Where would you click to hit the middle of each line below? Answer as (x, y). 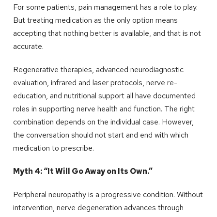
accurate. (28, 46)
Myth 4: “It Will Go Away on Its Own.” (83, 171)
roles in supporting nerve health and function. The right (104, 108)
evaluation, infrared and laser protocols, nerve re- (95, 82)
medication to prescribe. (53, 148)
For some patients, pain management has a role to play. (105, 7)
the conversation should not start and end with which (101, 135)
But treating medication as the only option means (95, 20)
